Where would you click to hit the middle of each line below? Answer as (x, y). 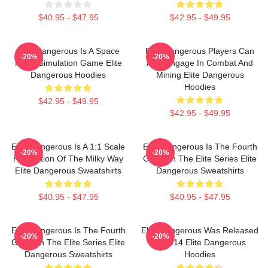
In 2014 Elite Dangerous (200, 242)
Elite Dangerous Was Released (200, 230)
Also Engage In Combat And (200, 63)
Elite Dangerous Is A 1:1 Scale (68, 147)
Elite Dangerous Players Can (200, 51)
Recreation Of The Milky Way (68, 159)
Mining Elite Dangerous (200, 75)
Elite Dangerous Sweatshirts (68, 170)
